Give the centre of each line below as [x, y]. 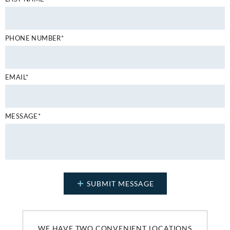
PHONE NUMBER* [35, 38]
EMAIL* [17, 77]
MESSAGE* [23, 116]
